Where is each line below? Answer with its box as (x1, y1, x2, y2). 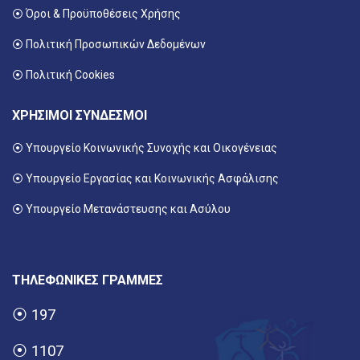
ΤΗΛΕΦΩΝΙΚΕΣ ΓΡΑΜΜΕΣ (12, 272, 163, 288)
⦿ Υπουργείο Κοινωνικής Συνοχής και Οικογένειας (12, 141, 277, 155)
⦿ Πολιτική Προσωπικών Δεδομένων (12, 38, 206, 51)
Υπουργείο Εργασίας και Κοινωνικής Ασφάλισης (26, 172, 279, 186)
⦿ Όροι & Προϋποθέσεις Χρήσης (12, 7, 181, 21)
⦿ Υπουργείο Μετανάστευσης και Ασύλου (12, 202, 231, 216)
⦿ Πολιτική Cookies (12, 68, 115, 82)
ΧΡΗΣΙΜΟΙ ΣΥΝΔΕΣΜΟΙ (12, 108, 147, 124)
